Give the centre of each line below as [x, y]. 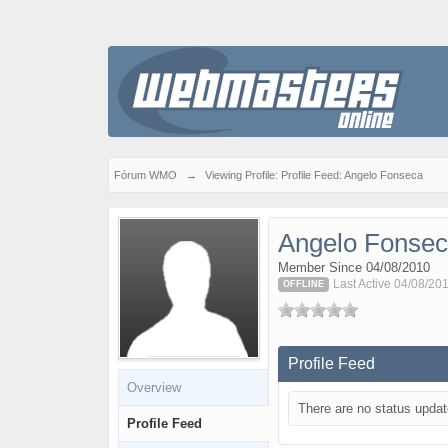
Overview [153, 387]
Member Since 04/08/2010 [353, 267]
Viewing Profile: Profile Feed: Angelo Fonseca [313, 175]
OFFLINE [303, 284]
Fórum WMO [145, 175]
